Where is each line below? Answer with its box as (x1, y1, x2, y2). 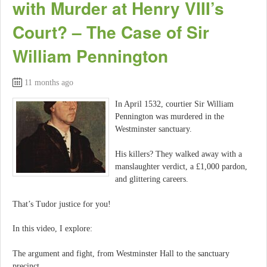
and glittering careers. (115, 175, 188, 184)
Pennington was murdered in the (115, 112, 224, 122)
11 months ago (24, 78, 73, 88)
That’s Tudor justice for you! (13, 199, 111, 209)
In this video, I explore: (13, 224, 92, 234)
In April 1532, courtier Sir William (115, 100, 234, 109)
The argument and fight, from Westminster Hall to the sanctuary (13, 249, 229, 258)
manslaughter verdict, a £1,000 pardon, (115, 162, 247, 172)
